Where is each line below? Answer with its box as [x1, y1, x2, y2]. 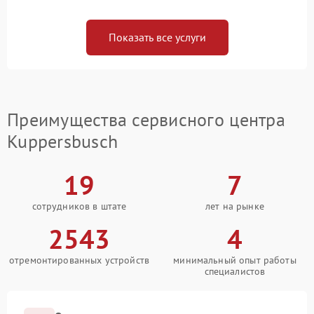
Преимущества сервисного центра [7, 108, 285, 132]
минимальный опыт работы [173, 254, 296, 267]
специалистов [204, 265, 266, 278]
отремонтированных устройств [8, 254, 150, 267]
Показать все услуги [108, 30, 206, 45]
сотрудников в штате [32, 200, 127, 213]
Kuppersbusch [7, 130, 118, 153]
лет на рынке [205, 200, 264, 213]
